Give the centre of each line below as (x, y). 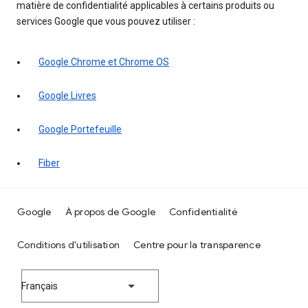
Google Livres (67, 96)
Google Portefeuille (80, 130)
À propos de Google (110, 212)
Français (40, 286)
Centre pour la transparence (197, 245)
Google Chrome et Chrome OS (104, 62)
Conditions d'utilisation (68, 245)
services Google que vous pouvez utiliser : (106, 22)
